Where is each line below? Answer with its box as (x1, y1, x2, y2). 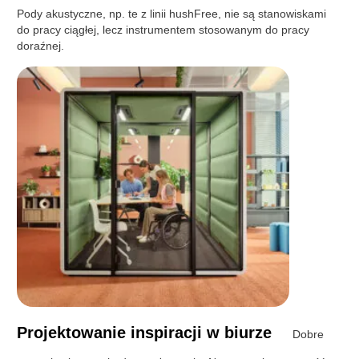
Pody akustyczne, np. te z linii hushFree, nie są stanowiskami (17, 6, 327, 20)
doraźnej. (17, 38, 65, 52)
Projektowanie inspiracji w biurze (17, 323, 272, 341)
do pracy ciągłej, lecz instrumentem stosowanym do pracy (17, 22, 310, 36)
